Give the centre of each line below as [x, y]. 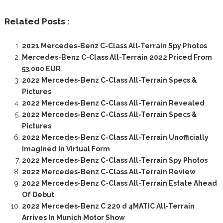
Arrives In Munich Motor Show [73, 217]
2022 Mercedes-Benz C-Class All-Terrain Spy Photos [114, 160]
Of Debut [38, 194]
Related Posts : [37, 21]
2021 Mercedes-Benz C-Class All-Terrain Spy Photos [114, 46]
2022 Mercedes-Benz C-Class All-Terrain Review [109, 171]
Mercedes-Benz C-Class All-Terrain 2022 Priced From [117, 57]
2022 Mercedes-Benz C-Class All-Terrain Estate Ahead [119, 183]
